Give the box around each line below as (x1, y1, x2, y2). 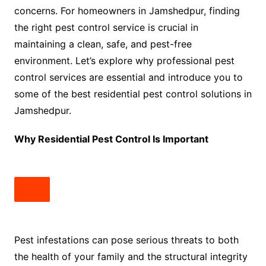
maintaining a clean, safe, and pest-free (14, 38, 192, 50)
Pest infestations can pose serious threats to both (14, 234, 239, 246)
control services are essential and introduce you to (14, 71, 243, 84)
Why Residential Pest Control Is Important (14, 133, 208, 145)
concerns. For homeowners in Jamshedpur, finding (14, 5, 240, 17)
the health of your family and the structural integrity (14, 251, 248, 263)
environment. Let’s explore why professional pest (14, 55, 235, 67)
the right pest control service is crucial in (14, 21, 198, 34)
